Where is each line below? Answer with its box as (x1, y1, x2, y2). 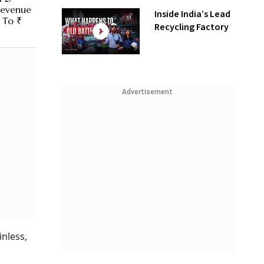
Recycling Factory (154, 21, 229, 34)
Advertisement (122, 88, 173, 96)
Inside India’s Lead (154, 8, 230, 21)
